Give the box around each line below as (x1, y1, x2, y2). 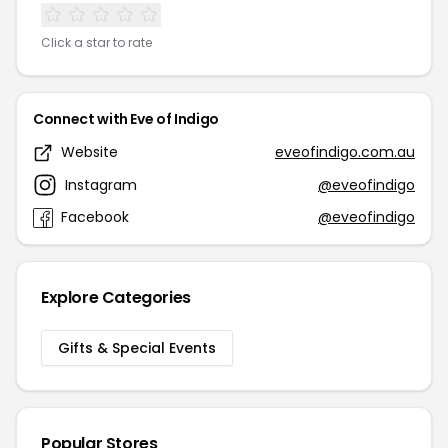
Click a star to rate (41, 34, 152, 51)
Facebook (61, 207, 129, 227)
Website (61, 142, 118, 162)
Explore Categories (41, 286, 191, 309)
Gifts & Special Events (58, 338, 216, 358)
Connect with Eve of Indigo (33, 109, 219, 129)
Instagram (65, 174, 137, 195)
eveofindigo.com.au (275, 142, 415, 162)
